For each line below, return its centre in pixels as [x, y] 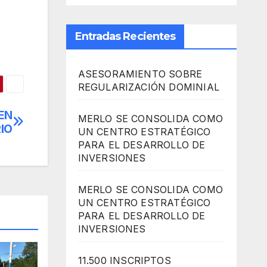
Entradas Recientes [125, 37]
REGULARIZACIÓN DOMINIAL [149, 87]
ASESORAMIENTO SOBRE [140, 74]
